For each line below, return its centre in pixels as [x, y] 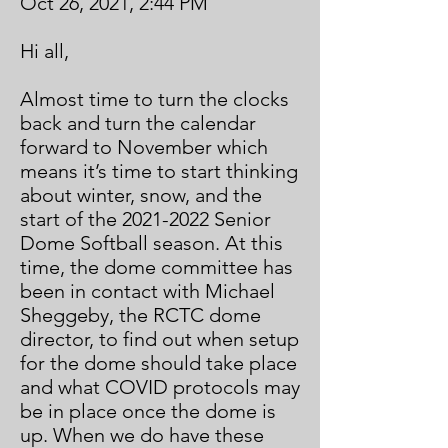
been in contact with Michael [147, 291]
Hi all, [44, 51]
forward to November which [144, 147]
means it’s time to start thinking [159, 171]
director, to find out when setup [159, 339]
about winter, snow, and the [141, 195]
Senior [240, 219]
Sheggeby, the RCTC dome [140, 315]
